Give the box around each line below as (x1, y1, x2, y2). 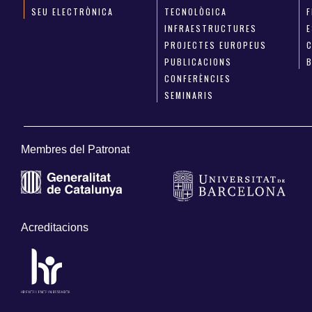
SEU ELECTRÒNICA (31, 6, 114, 18)
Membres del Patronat (21, 143, 130, 156)
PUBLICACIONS (164, 56, 233, 68)
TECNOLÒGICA (164, 6, 228, 18)
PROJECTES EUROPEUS (164, 39, 267, 52)
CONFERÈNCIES (164, 72, 232, 85)
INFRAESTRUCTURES (164, 22, 258, 35)
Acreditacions (21, 221, 88, 233)
